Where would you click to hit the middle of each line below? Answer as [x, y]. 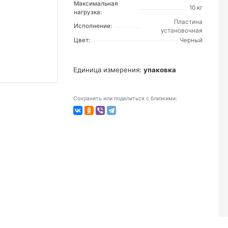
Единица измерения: [108, 70]
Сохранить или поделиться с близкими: [125, 98]
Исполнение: [93, 26]
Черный [191, 40]
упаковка [160, 70]
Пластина [188, 22]
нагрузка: [88, 12]
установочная [182, 31]
